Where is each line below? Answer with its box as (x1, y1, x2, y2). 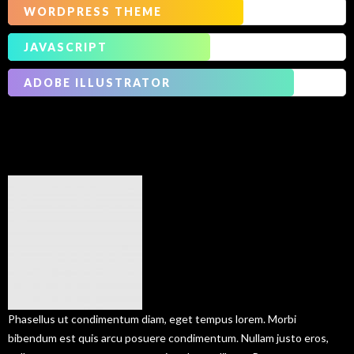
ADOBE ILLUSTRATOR (24, 76, 171, 89)
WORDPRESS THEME (24, 5, 162, 18)
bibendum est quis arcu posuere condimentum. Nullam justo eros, (8, 331, 329, 345)
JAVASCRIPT (24, 40, 107, 54)
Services (54, 128, 142, 156)
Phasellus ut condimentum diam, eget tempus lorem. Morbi (8, 312, 296, 326)
